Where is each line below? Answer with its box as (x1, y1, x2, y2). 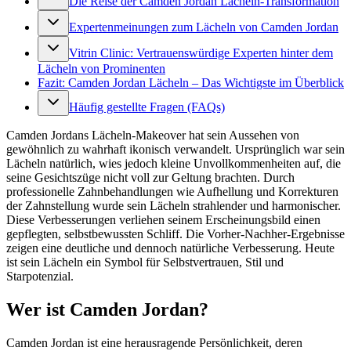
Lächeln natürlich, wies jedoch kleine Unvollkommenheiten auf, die (6, 157, 341, 171)
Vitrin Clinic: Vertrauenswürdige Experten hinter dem (69, 46, 333, 60)
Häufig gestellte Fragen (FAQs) (69, 100, 225, 114)
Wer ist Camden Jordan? (6, 299, 208, 320)
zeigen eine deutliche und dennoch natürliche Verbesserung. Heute (6, 241, 335, 255)
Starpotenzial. (6, 270, 74, 284)
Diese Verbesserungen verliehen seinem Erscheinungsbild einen (6, 213, 320, 227)
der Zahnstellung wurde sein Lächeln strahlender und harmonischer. (6, 199, 341, 213)
